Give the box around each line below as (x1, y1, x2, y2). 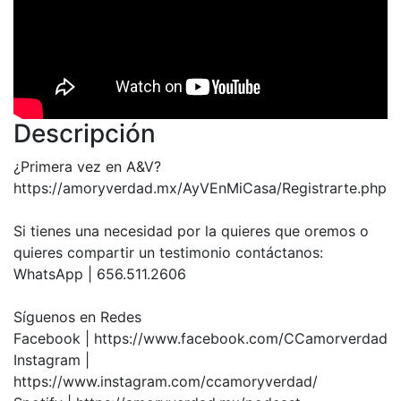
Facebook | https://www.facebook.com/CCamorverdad (13, 329, 388, 348)
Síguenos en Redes (13, 308, 141, 327)
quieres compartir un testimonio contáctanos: (13, 243, 323, 262)
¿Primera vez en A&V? (13, 158, 161, 176)
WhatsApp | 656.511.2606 (13, 265, 186, 284)
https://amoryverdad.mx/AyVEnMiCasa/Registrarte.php (13, 179, 387, 198)
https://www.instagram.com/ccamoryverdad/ (13, 372, 318, 391)
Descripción (13, 118, 156, 149)
